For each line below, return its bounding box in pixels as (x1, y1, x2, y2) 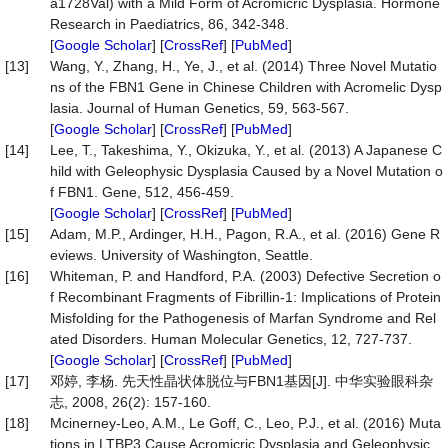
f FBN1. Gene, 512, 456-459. (50, 184, 234, 200)
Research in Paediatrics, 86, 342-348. (50, 16, 289, 32)
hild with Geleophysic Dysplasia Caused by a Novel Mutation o (50, 163, 443, 179)
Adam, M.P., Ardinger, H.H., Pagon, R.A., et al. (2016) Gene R (50, 226, 440, 242)
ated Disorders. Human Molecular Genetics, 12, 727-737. (50, 331, 412, 347)
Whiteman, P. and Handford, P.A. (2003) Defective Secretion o (50, 268, 441, 284)
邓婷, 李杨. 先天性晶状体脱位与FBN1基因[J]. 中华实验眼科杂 (50, 373, 433, 389)
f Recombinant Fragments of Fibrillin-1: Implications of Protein (50, 289, 441, 305)
